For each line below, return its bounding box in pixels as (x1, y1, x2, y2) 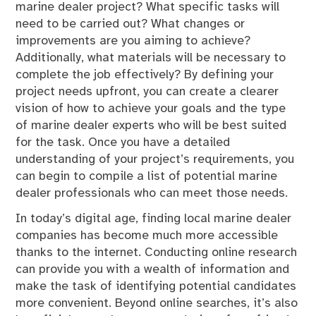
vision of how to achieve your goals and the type (16, 102, 286, 115)
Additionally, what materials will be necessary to (16, 51, 286, 64)
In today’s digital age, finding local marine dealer (16, 212, 292, 225)
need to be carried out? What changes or (16, 17, 245, 30)
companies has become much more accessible (16, 229, 279, 242)
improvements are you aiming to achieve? (16, 34, 251, 47)
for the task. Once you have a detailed (16, 135, 231, 149)
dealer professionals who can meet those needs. (16, 186, 288, 200)
